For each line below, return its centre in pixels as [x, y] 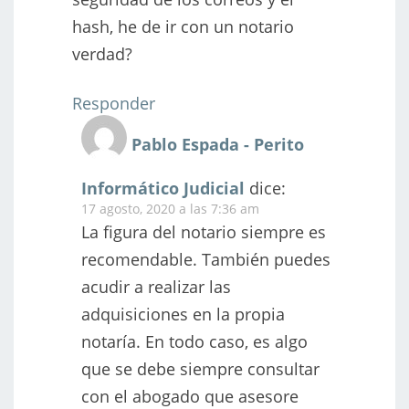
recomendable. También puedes [206, 259]
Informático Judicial [163, 188]
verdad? [102, 53]
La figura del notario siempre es [204, 231]
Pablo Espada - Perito [218, 144]
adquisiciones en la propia [183, 314]
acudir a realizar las [156, 286]
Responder [114, 103]
